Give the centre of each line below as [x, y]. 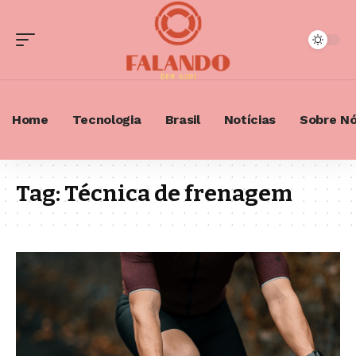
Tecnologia [106, 120]
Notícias [250, 120]
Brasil [182, 120]
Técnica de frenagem [178, 193]
